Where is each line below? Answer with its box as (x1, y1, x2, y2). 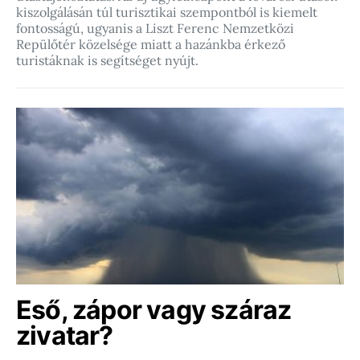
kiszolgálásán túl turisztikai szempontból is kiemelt (16, 4, 317, 20)
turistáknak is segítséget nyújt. (16, 52, 198, 68)
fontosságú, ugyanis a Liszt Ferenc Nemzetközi (16, 20, 294, 36)
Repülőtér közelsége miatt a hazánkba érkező (16, 36, 285, 52)
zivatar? (16, 320, 113, 351)
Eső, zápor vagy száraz (16, 294, 292, 325)
